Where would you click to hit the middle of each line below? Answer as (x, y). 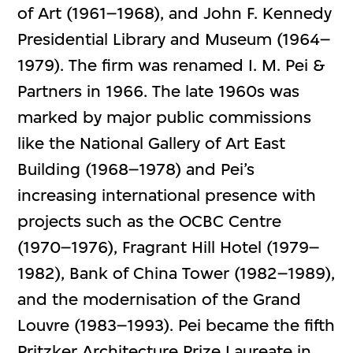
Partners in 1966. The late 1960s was (159, 91)
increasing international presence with (167, 195)
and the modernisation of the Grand (160, 299)
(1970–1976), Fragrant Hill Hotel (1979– (169, 247)
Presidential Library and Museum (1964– (174, 39)
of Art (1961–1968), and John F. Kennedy (175, 13)
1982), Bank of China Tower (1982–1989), (176, 273)
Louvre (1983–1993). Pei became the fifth (176, 325)
